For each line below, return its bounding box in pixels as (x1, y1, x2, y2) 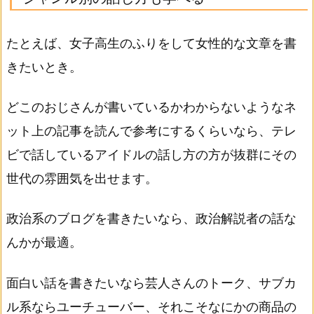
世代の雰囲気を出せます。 (6, 171, 158, 186)
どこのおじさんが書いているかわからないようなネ (6, 100, 296, 115)
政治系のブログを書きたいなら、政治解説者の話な (6, 211, 296, 226)
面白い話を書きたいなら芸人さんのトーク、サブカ (6, 275, 296, 290)
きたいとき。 (6, 59, 82, 74)
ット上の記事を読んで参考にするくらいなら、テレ (6, 123, 296, 139)
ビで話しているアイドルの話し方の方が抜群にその (6, 147, 296, 163)
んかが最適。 (6, 235, 82, 250)
